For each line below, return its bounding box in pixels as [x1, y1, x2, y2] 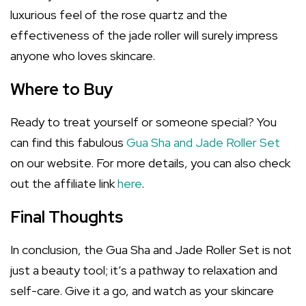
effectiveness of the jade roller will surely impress [10, 27, 278, 43]
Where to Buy [10, 79, 113, 100]
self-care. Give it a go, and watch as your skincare [10, 283, 274, 298]
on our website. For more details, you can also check [10, 155, 290, 171]
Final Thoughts [10, 206, 123, 227]
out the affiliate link [10, 176, 117, 191]
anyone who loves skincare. [10, 48, 155, 64]
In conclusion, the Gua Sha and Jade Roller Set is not [10, 242, 292, 258]
